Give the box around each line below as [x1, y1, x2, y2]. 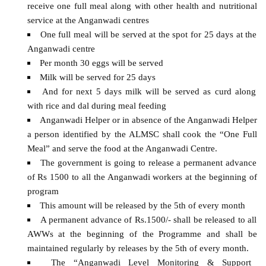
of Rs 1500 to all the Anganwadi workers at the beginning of [27, 172, 257, 182]
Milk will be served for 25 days [39, 72, 156, 83]
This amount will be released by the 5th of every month [39, 200, 245, 211]
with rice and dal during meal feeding [27, 100, 166, 111]
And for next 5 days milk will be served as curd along [42, 86, 256, 97]
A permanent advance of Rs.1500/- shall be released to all [40, 214, 257, 225]
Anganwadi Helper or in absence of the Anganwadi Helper [39, 115, 257, 125]
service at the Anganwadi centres [27, 15, 149, 26]
